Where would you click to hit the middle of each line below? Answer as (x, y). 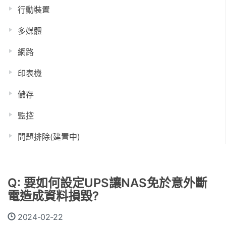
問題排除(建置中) (49, 137)
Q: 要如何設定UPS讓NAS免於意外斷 (107, 183)
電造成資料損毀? (53, 196)
